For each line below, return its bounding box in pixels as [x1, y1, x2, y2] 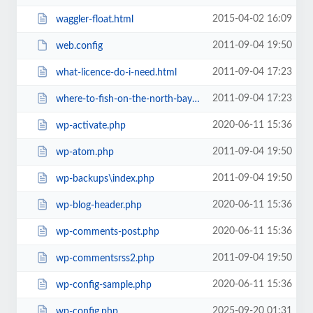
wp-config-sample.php [55, 279, 152, 290]
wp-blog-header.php [55, 200, 142, 210]
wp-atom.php [55, 147, 114, 157]
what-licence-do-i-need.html [55, 67, 177, 78]
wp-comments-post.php [55, 226, 159, 237]
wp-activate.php [55, 120, 126, 131]
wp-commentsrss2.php [55, 253, 154, 263]
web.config [55, 41, 103, 51]
